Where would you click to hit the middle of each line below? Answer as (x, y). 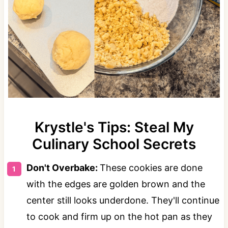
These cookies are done (151, 167)
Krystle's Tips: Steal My (114, 127)
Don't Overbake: (63, 167)
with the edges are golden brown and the (116, 184)
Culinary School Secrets (114, 144)
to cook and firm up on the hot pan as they (119, 216)
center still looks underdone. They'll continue (123, 200)
